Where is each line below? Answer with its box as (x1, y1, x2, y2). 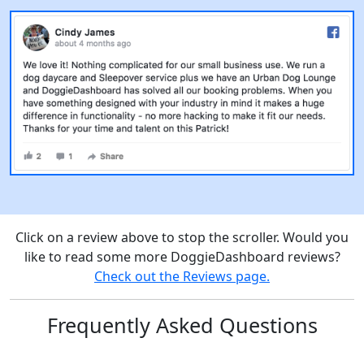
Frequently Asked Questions (46, 311, 318, 340)
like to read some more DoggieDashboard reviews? (24, 248, 340, 266)
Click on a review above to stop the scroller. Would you (15, 228, 349, 247)
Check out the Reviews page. (94, 267, 270, 286)
